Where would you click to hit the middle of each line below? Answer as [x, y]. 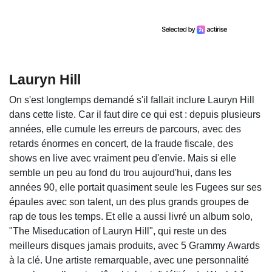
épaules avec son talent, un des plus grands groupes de [129, 202]
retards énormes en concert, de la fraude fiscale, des [121, 144]
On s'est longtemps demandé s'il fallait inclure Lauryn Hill [132, 100]
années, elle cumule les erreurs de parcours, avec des [125, 129]
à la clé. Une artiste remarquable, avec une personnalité [129, 260]
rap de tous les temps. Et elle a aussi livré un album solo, [131, 217]
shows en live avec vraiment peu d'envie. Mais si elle [123, 158]
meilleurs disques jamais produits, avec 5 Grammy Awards [134, 246]
